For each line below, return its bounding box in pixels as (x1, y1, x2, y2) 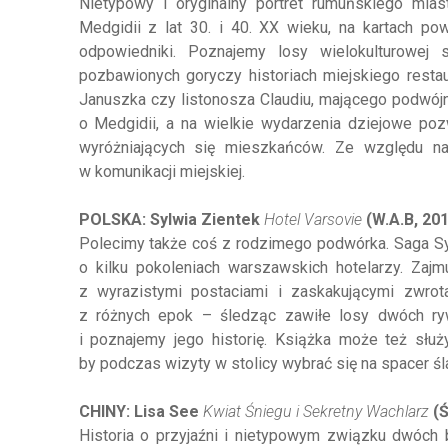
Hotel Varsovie (263, 210, 362, 229)
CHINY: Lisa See (78, 402, 203, 421)
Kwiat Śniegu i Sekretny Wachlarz (202, 402, 429, 421)
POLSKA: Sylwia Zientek (78, 210, 264, 229)
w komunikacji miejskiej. (78, 162, 245, 181)
